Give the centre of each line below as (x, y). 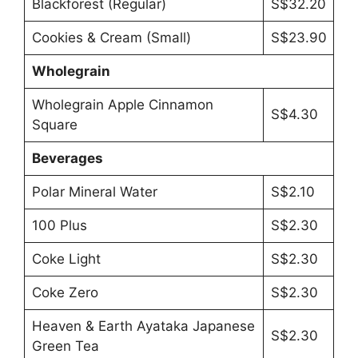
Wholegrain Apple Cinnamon (122, 105)
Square (54, 125)
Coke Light (66, 259)
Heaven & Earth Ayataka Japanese (143, 326)
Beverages (67, 159)
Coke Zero (65, 293)
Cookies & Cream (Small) (111, 38)
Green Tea (65, 346)
